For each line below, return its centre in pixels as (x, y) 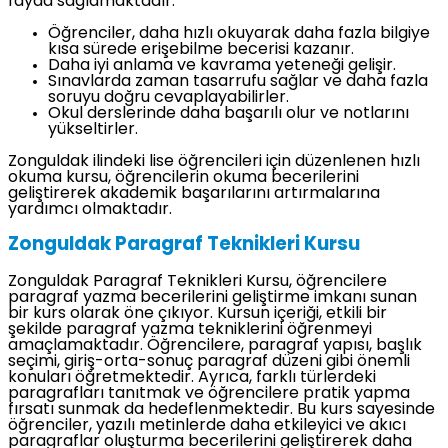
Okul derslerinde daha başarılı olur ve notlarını (228, 113)
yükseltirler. (93, 129)
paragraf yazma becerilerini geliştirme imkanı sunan (212, 297)
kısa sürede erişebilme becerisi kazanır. (201, 49)
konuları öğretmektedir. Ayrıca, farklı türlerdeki (192, 377)
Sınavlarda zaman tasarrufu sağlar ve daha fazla (238, 81)
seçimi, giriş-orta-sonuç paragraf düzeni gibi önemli (209, 361)
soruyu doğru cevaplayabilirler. (168, 97)
